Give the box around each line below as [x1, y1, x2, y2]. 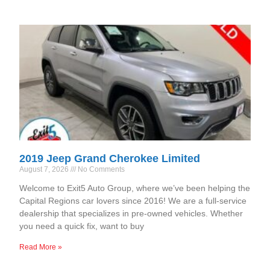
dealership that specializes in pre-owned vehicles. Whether [19, 208, 243, 218]
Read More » [19, 242, 63, 251]
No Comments [76, 165, 125, 174]
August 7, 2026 [19, 165, 71, 174]
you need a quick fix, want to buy [19, 221, 145, 231]
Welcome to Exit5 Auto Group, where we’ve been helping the [19, 183, 251, 193]
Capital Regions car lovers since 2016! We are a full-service [19, 195, 247, 206]
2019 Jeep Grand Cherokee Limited [19, 152, 201, 165]
